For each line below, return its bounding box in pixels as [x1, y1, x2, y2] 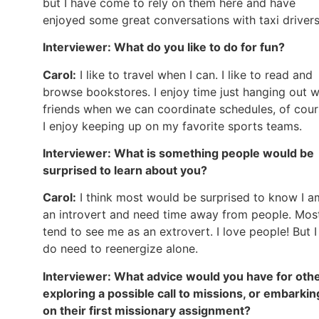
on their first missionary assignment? [43, 303, 251, 318]
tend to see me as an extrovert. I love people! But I [43, 224, 317, 239]
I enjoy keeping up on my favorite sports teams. [43, 118, 302, 133]
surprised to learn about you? [43, 163, 210, 178]
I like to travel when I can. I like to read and [76, 67, 313, 82]
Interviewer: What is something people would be [43, 146, 314, 161]
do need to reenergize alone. [43, 241, 198, 256]
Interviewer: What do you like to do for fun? [43, 40, 288, 55]
